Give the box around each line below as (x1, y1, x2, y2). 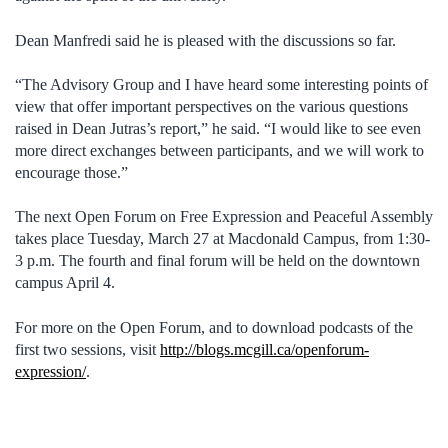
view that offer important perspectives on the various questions (15, 98, 408, 116)
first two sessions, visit (15, 340, 160, 358)
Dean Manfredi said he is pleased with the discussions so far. (15, 31, 396, 49)
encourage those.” (15, 164, 128, 182)
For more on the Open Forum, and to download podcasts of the (15, 318, 413, 336)
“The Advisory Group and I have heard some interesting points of (15, 76, 428, 94)
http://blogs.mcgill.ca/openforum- (160, 340, 369, 358)
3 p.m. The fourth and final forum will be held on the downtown (15, 252, 420, 270)
